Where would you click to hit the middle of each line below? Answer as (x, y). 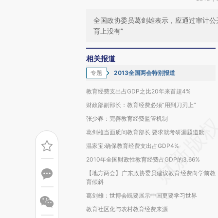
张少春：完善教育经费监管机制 (127, 118)
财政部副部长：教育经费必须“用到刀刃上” (141, 105)
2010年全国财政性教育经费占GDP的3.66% (143, 159)
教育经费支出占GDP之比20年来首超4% (138, 91)
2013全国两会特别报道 (145, 73)
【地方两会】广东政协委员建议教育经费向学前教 (151, 173)
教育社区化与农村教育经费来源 (127, 209)
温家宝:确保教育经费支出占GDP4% (133, 146)
